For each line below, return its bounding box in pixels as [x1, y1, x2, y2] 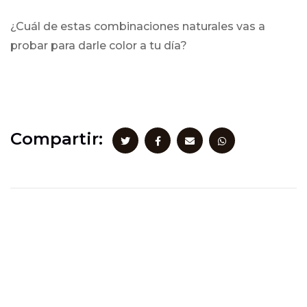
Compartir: [10, 129, 103, 149]
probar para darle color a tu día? [10, 39, 187, 52]
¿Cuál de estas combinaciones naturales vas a [10, 20, 265, 33]
